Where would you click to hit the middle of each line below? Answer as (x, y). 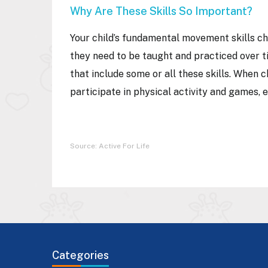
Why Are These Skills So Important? (164, 11)
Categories (80, 255)
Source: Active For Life (110, 146)
